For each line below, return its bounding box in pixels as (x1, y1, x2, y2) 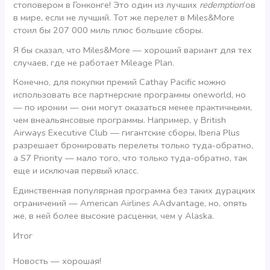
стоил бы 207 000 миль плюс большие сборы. (13, 24, 204, 36)
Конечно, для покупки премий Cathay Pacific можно (13, 76, 227, 89)
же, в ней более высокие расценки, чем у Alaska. (13, 209, 215, 222)
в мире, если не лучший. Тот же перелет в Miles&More (13, 11, 235, 24)
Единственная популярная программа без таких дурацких (13, 184, 256, 196)
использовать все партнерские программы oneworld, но (13, 89, 246, 101)
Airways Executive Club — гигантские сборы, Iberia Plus (13, 127, 240, 139)
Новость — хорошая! (13, 255, 102, 268)
